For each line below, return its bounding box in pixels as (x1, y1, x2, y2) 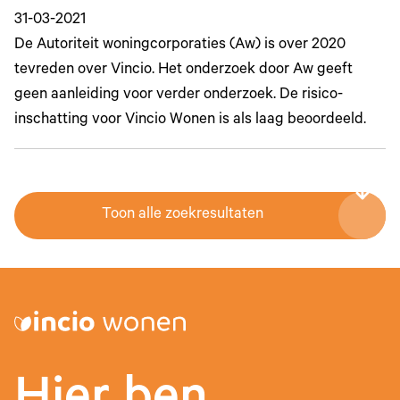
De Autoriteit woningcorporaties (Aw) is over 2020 (14, 37, 346, 55)
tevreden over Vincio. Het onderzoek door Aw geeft (14, 62, 353, 80)
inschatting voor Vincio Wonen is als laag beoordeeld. (14, 112, 366, 130)
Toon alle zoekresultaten (101, 207, 263, 225)
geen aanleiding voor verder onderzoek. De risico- (14, 87, 343, 105)
